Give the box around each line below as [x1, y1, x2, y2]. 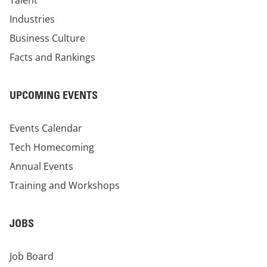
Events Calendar [10, 122, 82, 135]
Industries [10, 13, 55, 26]
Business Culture [10, 32, 85, 45]
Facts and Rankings [10, 51, 95, 64]
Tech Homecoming [10, 141, 94, 154]
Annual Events [10, 160, 73, 173]
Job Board [10, 250, 54, 263]
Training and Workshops [10, 179, 120, 193]
